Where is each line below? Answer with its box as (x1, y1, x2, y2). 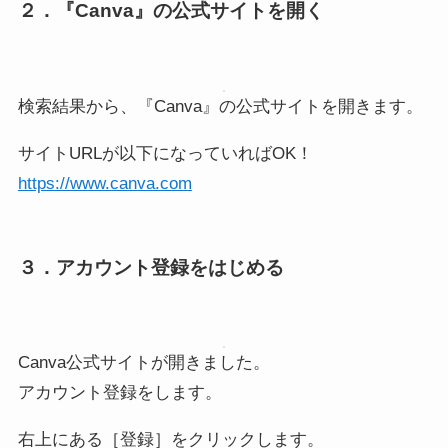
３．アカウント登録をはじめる (17, 256, 284, 278)
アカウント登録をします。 (17, 383, 222, 403)
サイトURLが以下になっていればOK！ (17, 143, 313, 163)
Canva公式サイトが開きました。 (17, 353, 270, 373)
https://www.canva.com (17, 173, 192, 193)
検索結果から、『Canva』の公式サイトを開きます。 (17, 96, 423, 116)
